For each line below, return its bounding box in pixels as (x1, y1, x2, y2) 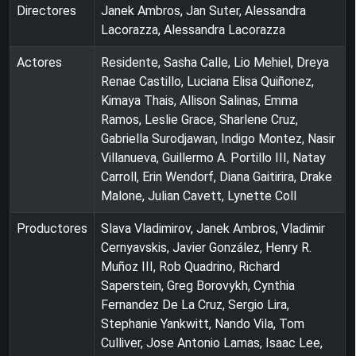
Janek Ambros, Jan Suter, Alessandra (101, 2, 306, 18)
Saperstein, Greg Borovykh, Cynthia (101, 277, 295, 293)
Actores (17, 54, 62, 70)
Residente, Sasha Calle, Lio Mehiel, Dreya (101, 54, 329, 70)
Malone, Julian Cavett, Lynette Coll (101, 188, 296, 203)
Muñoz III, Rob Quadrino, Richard (101, 258, 280, 274)
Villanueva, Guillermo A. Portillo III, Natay (101, 149, 326, 165)
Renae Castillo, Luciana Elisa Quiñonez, (101, 73, 314, 89)
